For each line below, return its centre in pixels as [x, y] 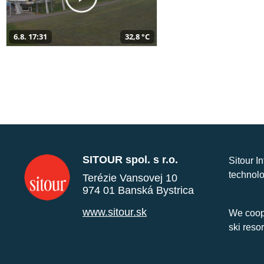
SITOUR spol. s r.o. [130, 159]
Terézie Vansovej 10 [130, 178]
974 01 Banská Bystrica [138, 190]
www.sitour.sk [115, 212]
